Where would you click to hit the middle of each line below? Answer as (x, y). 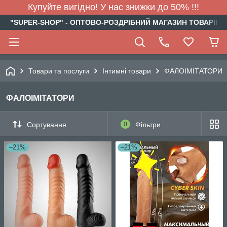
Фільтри (148, 124)
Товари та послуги (59, 71)
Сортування (47, 124)
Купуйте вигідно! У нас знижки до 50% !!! (113, 7)
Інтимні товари (127, 71)
